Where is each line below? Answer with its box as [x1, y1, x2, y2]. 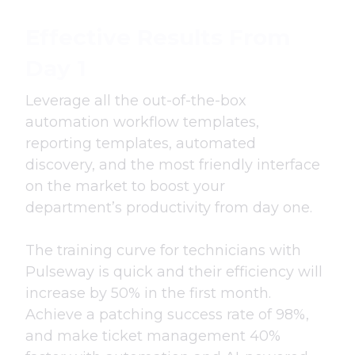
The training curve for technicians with [25, 241, 301, 259]
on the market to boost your [25, 177, 225, 195]
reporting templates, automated [25, 134, 256, 152]
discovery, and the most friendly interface [25, 155, 320, 174]
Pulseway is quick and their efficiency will [25, 262, 323, 281]
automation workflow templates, [25, 113, 259, 131]
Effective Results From [25, 23, 290, 51]
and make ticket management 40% [25, 326, 281, 345]
